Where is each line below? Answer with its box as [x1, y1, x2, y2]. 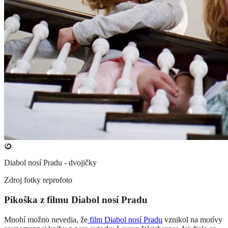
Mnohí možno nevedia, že [4, 215, 88, 224]
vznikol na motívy [162, 215, 222, 224]
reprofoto [41, 176, 72, 185]
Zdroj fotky [4, 176, 41, 185]
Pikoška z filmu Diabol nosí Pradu [4, 194, 148, 205]
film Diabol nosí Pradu [88, 215, 162, 224]
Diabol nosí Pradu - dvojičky [4, 158, 97, 167]
